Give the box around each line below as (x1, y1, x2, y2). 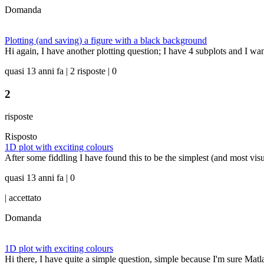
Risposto (5, 131, 37, 142)
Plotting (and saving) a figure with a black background (5, 35, 207, 45)
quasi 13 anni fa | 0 (5, 173, 75, 183)
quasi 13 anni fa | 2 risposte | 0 (5, 66, 117, 76)
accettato (9, 193, 41, 203)
